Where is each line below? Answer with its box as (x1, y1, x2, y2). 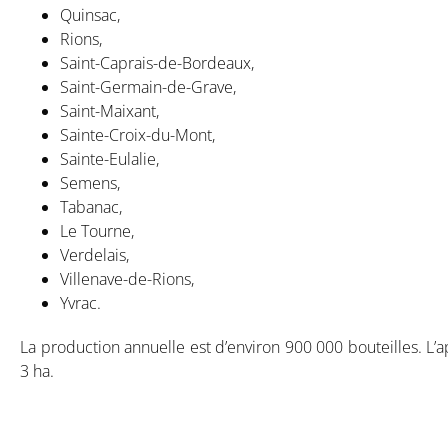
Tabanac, (60, 195, 122, 218)
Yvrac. (60, 291, 101, 314)
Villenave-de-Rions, (60, 267, 194, 290)
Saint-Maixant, (60, 99, 159, 122)
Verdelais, (60, 243, 129, 266)
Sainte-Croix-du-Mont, (60, 123, 215, 146)
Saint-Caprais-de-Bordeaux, (60, 51, 254, 74)
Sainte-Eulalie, (60, 147, 159, 170)
